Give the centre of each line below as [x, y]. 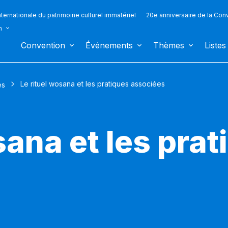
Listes [215, 45]
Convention [43, 45]
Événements [109, 45]
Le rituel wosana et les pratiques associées [93, 84]
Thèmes [169, 45]
